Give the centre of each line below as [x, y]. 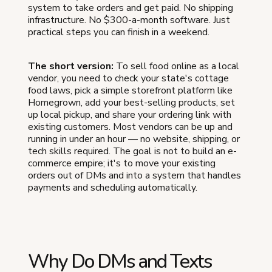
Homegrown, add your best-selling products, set [131, 102]
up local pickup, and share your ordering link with [130, 114]
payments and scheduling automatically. [113, 187]
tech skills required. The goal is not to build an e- [132, 151]
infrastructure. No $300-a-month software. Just [129, 20]
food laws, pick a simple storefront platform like [130, 90]
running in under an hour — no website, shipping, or [134, 139]
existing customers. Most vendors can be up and [130, 127]
